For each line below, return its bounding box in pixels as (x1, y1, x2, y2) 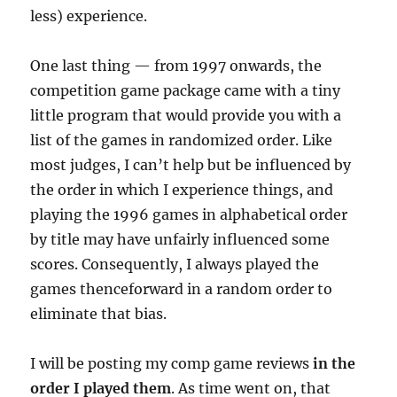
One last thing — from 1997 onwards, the (30, 57, 323, 74)
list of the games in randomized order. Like (30, 131, 333, 149)
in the (313, 354, 356, 372)
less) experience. (30, 7, 148, 25)
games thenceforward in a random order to (30, 280, 333, 298)
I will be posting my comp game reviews (30, 354, 314, 372)
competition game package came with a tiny (30, 82, 341, 99)
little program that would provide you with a (30, 106, 342, 124)
